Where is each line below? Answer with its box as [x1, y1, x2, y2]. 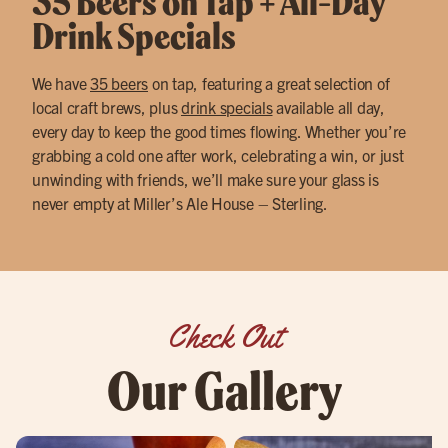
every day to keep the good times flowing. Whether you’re [32, 121, 406, 142]
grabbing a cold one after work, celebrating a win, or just [32, 145, 404, 166]
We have [32, 73, 90, 94]
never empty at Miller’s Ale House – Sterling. [32, 193, 328, 214]
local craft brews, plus [32, 97, 181, 118]
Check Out [167, 316, 281, 358]
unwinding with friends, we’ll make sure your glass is [32, 169, 379, 190]
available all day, [272, 97, 385, 118]
